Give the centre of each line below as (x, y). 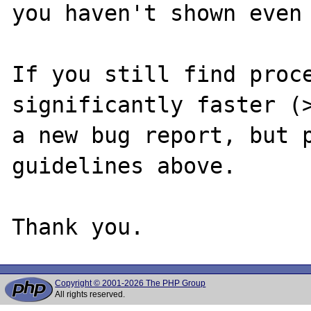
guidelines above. (124, 166)
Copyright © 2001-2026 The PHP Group (131, 283)
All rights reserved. (90, 294)
